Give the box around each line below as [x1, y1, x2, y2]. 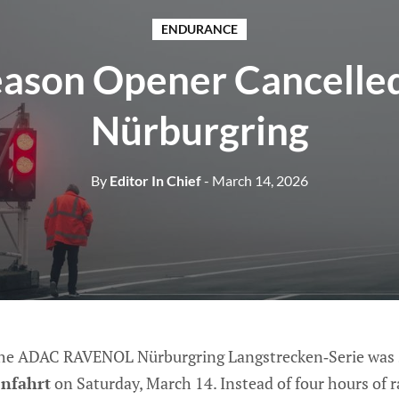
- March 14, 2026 [204, 171, 308, 189]
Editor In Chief [107, 171, 201, 189]
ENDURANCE [161, 20, 238, 37]
